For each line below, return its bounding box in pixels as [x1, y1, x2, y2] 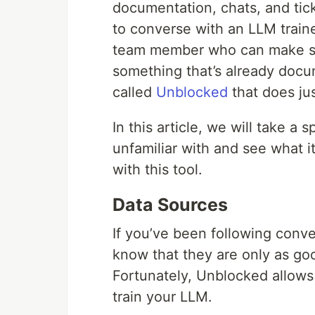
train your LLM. [112, 288, 212, 305]
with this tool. [112, 161, 202, 178]
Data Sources [112, 194, 228, 215]
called [112, 84, 156, 101]
